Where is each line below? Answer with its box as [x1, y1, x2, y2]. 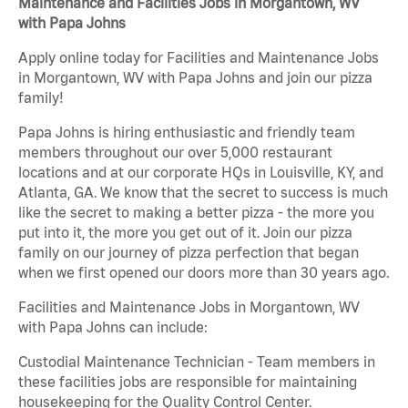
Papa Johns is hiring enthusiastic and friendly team [18, 124, 355, 141]
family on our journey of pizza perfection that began [18, 244, 359, 261]
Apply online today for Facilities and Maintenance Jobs [18, 49, 379, 66]
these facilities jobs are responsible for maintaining [18, 373, 357, 391]
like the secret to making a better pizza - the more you [18, 204, 374, 221]
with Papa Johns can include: [18, 319, 208, 336]
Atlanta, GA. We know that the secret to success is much [18, 184, 388, 201]
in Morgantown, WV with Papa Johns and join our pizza [18, 69, 372, 87]
